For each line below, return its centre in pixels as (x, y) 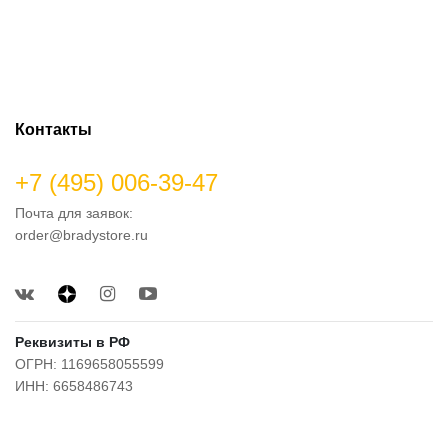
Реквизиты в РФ (72, 341)
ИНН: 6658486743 (74, 385)
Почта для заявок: (76, 212)
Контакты (53, 129)
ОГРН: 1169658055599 (89, 363)
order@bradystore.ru (81, 234)
